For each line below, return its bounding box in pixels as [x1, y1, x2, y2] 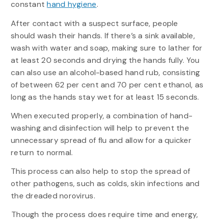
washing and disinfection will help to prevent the [10, 122, 189, 133]
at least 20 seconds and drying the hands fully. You [10, 55, 200, 65]
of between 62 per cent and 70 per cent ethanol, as [10, 79, 204, 90]
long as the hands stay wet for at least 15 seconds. [10, 91, 199, 102]
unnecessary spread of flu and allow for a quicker [10, 135, 192, 145]
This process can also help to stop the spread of [10, 165, 191, 176]
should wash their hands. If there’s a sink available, [10, 30, 195, 41]
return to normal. [10, 147, 73, 158]
